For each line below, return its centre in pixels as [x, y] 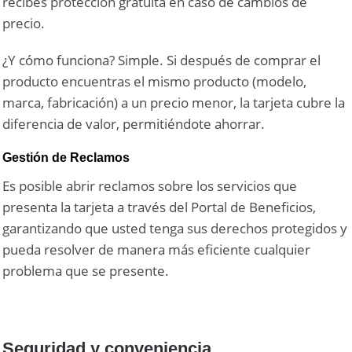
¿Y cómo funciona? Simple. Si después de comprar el [162, 60]
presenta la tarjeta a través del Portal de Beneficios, [159, 207]
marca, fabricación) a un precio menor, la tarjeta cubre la [174, 102]
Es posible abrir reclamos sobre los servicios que [150, 185]
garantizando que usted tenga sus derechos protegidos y [175, 228]
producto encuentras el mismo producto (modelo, [155, 81]
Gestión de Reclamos [66, 157]
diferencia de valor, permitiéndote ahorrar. [134, 123]
